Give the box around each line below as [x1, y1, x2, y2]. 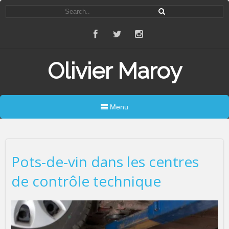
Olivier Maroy [47, 58, 182, 84]
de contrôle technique [11, 171, 161, 191]
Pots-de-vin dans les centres [11, 152, 199, 172]
